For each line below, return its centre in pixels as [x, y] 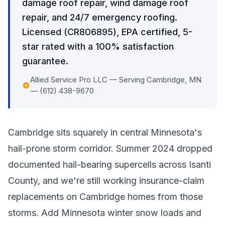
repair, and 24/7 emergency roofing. [100, 17]
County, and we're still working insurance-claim [106, 181]
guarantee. [45, 61]
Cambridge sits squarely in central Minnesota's [105, 132]
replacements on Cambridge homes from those [105, 197]
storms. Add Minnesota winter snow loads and [105, 213]
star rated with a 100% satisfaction [98, 46]
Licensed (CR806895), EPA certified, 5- [107, 32]
